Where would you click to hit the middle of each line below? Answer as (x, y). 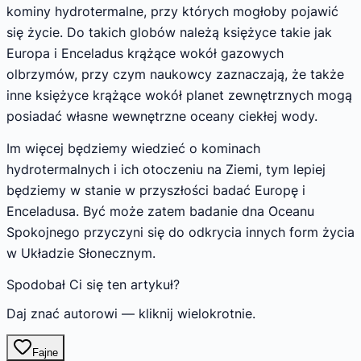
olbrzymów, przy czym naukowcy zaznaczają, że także (175, 75)
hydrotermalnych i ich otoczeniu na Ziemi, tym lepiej (166, 169)
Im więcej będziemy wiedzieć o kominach (133, 148)
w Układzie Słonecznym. (81, 253)
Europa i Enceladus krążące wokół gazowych (145, 54)
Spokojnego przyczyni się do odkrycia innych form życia (180, 232)
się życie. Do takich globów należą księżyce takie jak (169, 33)
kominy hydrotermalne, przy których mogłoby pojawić (172, 12)
